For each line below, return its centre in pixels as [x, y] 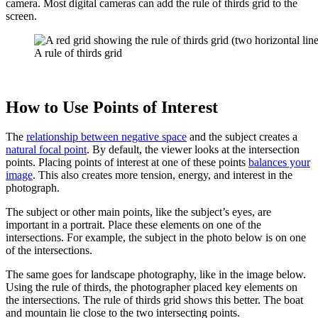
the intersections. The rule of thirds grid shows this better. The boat [154, 300]
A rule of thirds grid [78, 53]
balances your [279, 163]
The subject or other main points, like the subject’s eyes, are [138, 212]
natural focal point [46, 150]
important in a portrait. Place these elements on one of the [133, 225]
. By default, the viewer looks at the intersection [193, 150]
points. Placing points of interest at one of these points [127, 163]
